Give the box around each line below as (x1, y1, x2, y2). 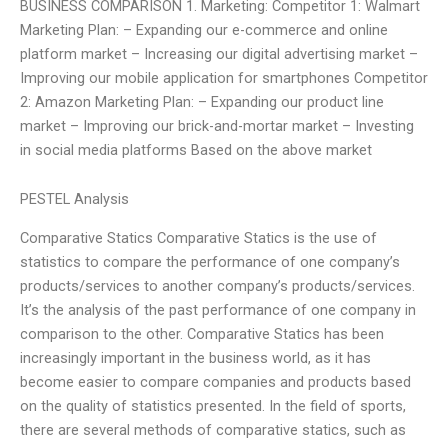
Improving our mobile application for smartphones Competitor (20, 68, 428, 87)
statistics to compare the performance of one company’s (20, 252, 400, 271)
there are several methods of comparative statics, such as (20, 420, 406, 439)
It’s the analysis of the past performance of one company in (20, 300, 416, 319)
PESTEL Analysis (20, 190, 129, 209)
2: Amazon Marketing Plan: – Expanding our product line (20, 92, 384, 111)
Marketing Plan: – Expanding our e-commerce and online (20, 20, 388, 39)
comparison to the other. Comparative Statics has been (20, 324, 384, 343)
